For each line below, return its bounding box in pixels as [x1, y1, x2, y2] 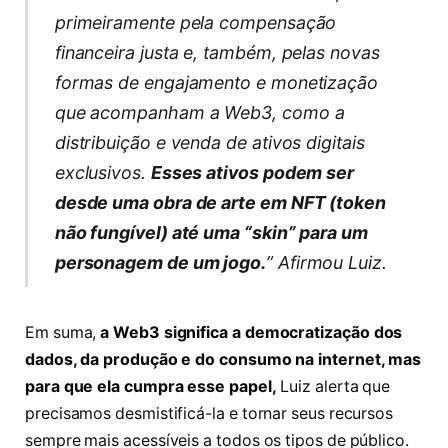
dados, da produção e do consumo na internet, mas [25, 350, 422, 370]
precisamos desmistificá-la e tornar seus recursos [25, 404, 394, 424]
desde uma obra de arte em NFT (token [54, 191, 386, 213]
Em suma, [25, 323, 101, 343]
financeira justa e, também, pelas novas [54, 41, 380, 63]
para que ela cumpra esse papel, [25, 377, 277, 397]
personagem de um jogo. [54, 251, 267, 273]
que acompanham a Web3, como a [54, 101, 345, 123]
